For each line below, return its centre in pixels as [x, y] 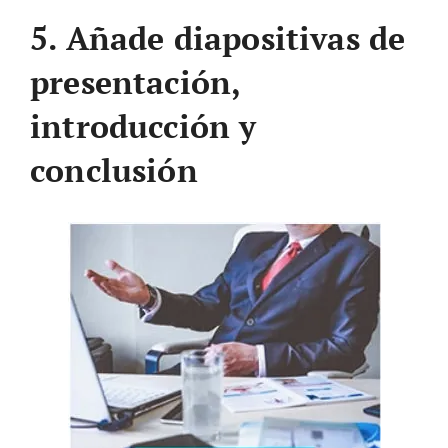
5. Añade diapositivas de [218, 38]
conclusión [114, 170]
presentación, [135, 82]
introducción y [143, 126]
